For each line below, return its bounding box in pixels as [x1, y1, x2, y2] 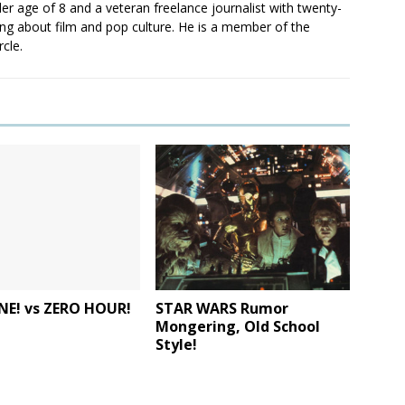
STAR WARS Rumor [155, 298, 289, 319]
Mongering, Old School [155, 316, 321, 337]
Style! [155, 334, 198, 355]
